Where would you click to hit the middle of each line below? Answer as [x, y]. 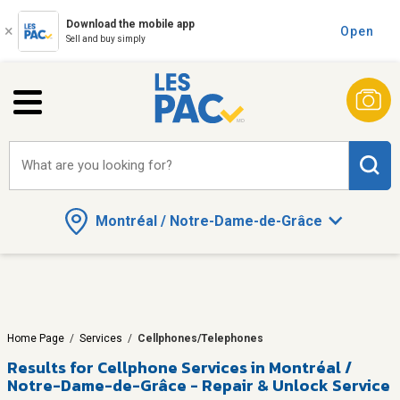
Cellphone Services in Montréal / [225, 367]
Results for [50, 367]
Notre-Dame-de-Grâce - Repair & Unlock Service [199, 385]
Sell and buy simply [106, 39]
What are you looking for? [97, 165]
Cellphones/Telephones [200, 338]
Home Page [36, 338]
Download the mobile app [130, 24]
